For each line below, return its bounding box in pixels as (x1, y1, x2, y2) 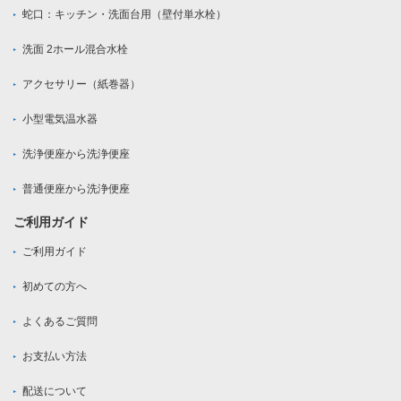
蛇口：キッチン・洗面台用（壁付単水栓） (22, 8, 226, 21)
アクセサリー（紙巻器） (22, 78, 141, 91)
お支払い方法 (22, 350, 87, 363)
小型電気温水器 (22, 113, 98, 126)
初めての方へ (22, 280, 87, 294)
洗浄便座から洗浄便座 (22, 148, 130, 161)
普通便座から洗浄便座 (22, 183, 130, 196)
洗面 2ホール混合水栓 (22, 43, 128, 56)
